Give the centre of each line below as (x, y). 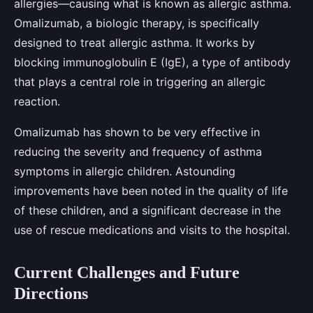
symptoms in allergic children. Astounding (125, 171)
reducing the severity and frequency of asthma (138, 151)
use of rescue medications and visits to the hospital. (152, 230)
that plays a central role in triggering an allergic (140, 81)
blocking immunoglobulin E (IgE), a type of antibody (152, 62)
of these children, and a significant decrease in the (147, 210)
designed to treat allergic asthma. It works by (134, 42)
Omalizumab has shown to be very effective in (137, 132)
